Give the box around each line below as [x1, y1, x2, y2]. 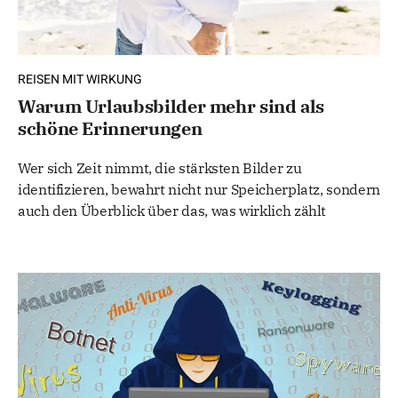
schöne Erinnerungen [18, 116, 203, 141]
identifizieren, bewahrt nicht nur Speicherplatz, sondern [18, 180, 380, 199]
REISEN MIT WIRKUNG [18, 70, 142, 90]
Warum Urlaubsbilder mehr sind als [18, 94, 325, 119]
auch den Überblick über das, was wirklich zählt [18, 202, 327, 220]
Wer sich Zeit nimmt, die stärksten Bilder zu [18, 159, 302, 178]
